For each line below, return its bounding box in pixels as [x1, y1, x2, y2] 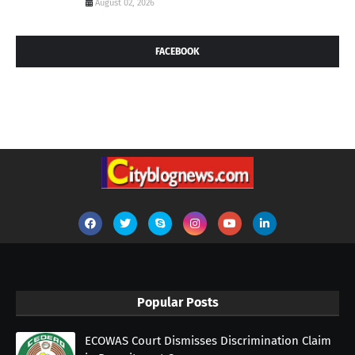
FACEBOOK [155, 45, 200, 57]
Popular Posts [136, 294, 219, 310]
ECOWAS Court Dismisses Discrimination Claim [85, 333, 331, 348]
